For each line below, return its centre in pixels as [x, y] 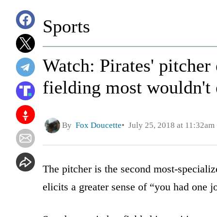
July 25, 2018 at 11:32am [170, 125]
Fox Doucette [99, 125]
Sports [66, 26]
